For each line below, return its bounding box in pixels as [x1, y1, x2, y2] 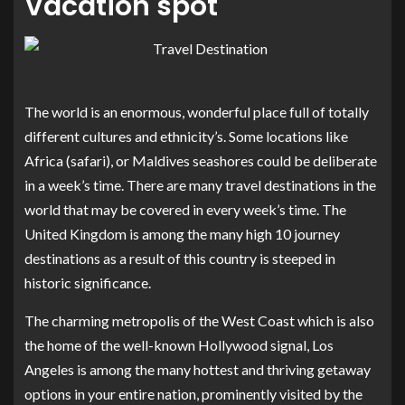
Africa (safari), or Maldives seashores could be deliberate [24, 151, 377, 169]
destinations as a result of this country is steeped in [24, 249, 335, 267]
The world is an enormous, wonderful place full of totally [24, 102, 369, 120]
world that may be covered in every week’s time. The [24, 200, 346, 218]
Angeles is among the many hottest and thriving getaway [24, 360, 371, 378]
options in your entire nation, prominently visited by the [24, 384, 363, 402]
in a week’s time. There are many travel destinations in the [24, 175, 376, 193]
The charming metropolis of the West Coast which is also [24, 311, 374, 329]
